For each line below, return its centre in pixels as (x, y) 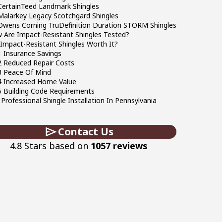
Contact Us (86, 132)
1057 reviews (119, 146)
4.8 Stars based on (50, 146)
